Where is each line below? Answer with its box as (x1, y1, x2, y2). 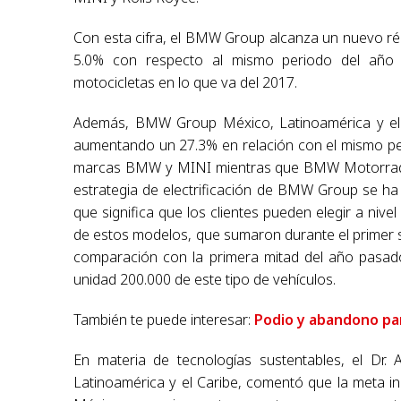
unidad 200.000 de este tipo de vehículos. (73, 269, 337, 290)
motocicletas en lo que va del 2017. (73, 73, 298, 93)
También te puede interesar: (73, 310, 255, 330)
